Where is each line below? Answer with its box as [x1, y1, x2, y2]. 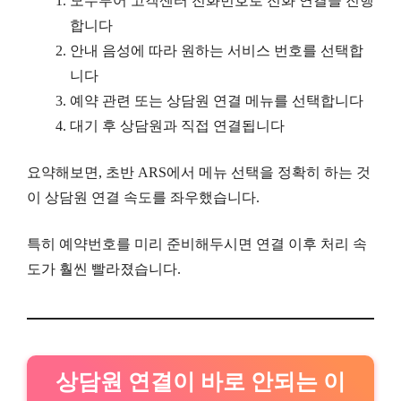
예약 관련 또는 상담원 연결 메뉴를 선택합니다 [70, 93, 363, 109]
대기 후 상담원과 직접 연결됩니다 [70, 118, 285, 134]
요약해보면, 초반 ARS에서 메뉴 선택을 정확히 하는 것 [27, 165, 371, 181]
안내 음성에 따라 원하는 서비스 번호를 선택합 [70, 43, 363, 59]
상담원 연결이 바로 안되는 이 [55, 370, 346, 395]
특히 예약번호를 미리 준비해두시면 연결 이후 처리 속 [27, 236, 367, 252]
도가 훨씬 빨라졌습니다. [27, 261, 181, 277]
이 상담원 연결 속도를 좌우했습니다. [27, 190, 260, 206]
